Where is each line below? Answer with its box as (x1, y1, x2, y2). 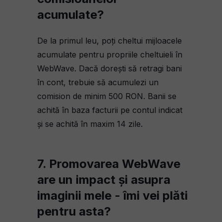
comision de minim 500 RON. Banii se (37, 91, 176, 101)
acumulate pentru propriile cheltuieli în (37, 50, 182, 59)
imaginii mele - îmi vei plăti (37, 188, 188, 203)
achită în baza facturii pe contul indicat (37, 105, 182, 115)
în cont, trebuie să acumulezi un (37, 77, 159, 87)
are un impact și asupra (37, 172, 170, 187)
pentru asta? (37, 204, 111, 219)
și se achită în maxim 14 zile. (37, 119, 143, 129)
